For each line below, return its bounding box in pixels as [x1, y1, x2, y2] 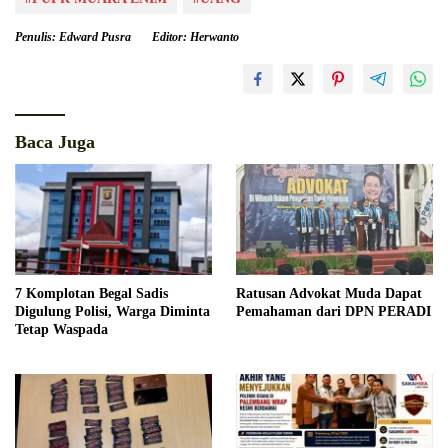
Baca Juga [15, 132, 95, 153]
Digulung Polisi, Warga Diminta [15, 304, 210, 320]
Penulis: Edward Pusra [15, 30, 131, 45]
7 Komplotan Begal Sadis [15, 286, 168, 302]
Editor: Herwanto [152, 30, 239, 45]
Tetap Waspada [15, 322, 108, 338]
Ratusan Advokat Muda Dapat [236, 286, 422, 302]
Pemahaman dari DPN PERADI [236, 304, 431, 320]
